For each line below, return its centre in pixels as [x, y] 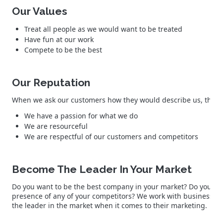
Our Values [40, 11]
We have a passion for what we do [81, 115]
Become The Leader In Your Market [102, 169]
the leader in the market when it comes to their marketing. [111, 205]
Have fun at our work [59, 39]
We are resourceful [56, 126]
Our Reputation [51, 82]
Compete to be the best [63, 50]
